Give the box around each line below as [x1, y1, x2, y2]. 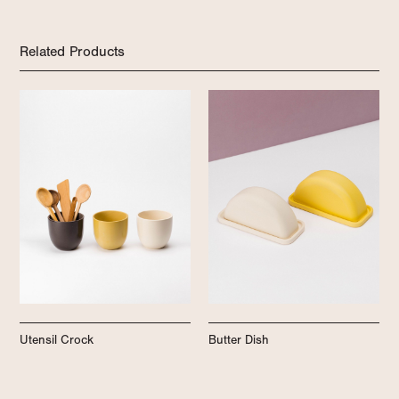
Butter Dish [208, 332, 269, 347]
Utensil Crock [20, 332, 94, 347]
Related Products [20, 43, 125, 60]
